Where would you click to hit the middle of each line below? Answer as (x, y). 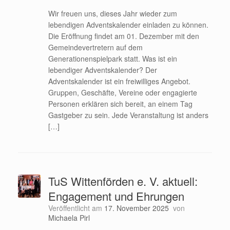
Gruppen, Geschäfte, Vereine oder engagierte (122, 92)
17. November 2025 (136, 208)
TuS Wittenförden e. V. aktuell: (123, 181)
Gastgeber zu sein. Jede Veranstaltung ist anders (128, 115)
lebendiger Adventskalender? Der (102, 70)
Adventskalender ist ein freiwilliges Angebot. (119, 81)
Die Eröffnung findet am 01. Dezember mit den (123, 36)
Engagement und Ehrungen (116, 196)
